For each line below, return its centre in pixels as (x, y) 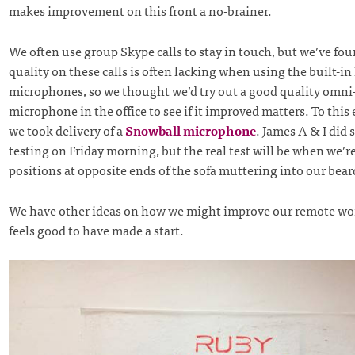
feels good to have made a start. (96, 229)
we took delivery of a (67, 130)
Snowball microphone (190, 130)
